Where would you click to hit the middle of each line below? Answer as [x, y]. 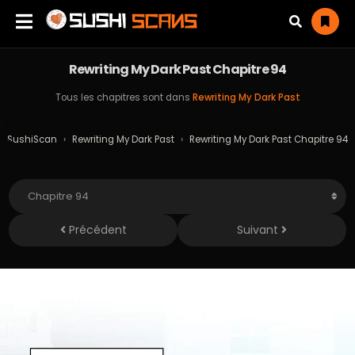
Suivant [259, 230]
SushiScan [32, 139]
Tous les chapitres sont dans [124, 97]
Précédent [96, 230]
